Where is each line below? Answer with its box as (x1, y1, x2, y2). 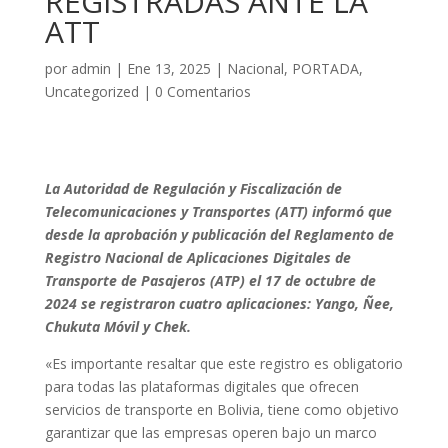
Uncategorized (44, 82, 139, 101)
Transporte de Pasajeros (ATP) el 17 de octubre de (44, 271, 376, 290)
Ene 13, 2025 (126, 59, 211, 78)
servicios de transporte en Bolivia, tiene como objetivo (44, 400, 399, 419)
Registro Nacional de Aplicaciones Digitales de (44, 248, 351, 267)
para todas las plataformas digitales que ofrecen (44, 377, 359, 396)
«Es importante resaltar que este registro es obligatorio (44, 354, 403, 373)
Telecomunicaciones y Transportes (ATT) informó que (44, 202, 392, 221)
